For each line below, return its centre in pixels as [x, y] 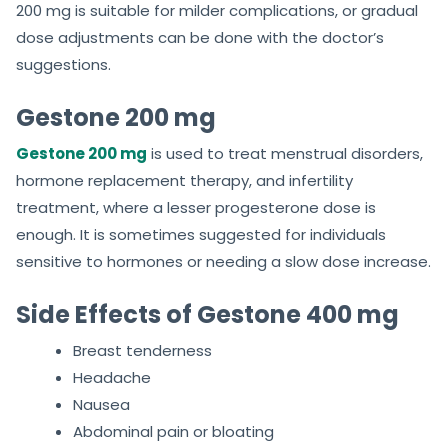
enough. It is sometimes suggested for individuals [201, 235]
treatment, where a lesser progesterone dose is [196, 208]
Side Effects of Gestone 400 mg [207, 315]
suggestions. [63, 65]
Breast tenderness [142, 351]
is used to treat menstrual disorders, [285, 154]
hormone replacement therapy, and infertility [184, 181]
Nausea [101, 405]
